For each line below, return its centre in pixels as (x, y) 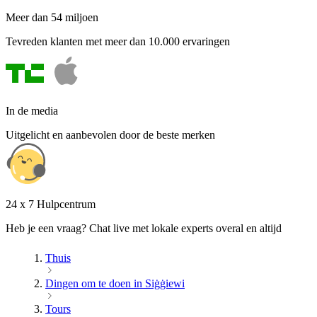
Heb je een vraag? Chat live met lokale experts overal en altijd (144, 229)
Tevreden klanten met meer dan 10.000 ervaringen (118, 42)
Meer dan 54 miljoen (52, 18)
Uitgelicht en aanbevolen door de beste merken (110, 135)
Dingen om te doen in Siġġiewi (115, 284)
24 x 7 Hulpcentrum (51, 204)
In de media (32, 111)
